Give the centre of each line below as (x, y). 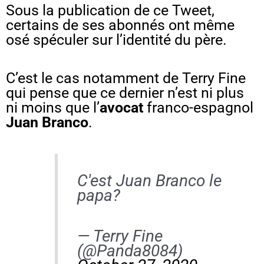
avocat (121, 107)
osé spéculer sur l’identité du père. (116, 39)
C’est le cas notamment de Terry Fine (126, 78)
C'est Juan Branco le (149, 181)
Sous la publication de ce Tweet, (110, 10)
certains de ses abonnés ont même (120, 25)
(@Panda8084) (130, 251)
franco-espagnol (198, 107)
